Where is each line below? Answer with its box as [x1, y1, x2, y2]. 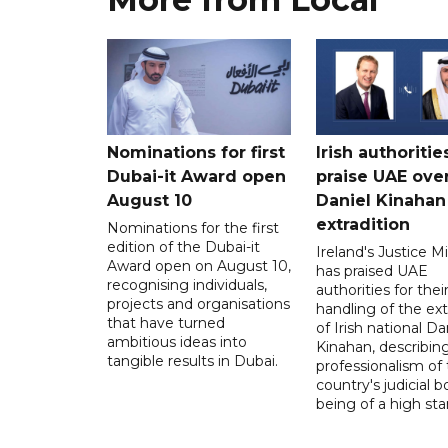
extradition [315, 215, 410, 235]
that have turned [107, 314, 225, 333]
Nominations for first [107, 143, 285, 163]
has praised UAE [315, 262, 428, 281]
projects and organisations [107, 295, 290, 314]
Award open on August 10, [107, 257, 291, 276]
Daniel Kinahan [315, 191, 446, 211]
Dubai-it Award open [107, 167, 286, 187]
